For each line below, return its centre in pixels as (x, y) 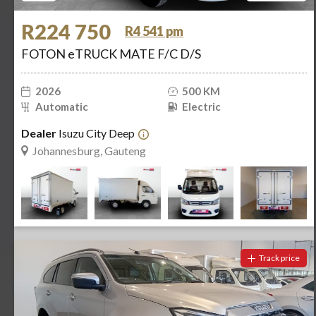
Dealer (39, 133)
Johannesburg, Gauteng (89, 151)
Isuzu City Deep (96, 133)
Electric (201, 107)
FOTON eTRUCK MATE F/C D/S (111, 54)
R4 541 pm (154, 31)
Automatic (62, 107)
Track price (279, 258)
